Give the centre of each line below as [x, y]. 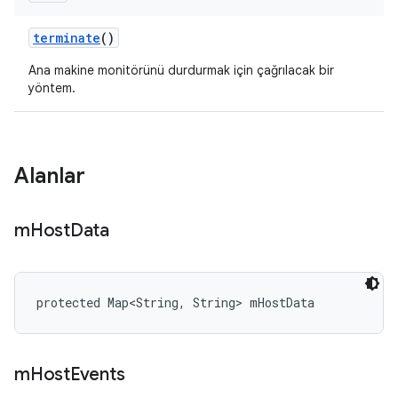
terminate [67, 38]
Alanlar [50, 176]
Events [97, 374]
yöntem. [52, 88]
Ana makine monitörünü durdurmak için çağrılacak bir [181, 70]
